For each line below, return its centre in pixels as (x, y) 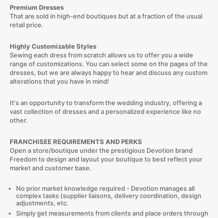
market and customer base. (50, 168)
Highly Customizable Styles (53, 46)
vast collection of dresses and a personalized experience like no (105, 111)
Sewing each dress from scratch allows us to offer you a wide (101, 55)
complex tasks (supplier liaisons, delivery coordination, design (109, 195)
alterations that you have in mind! (59, 81)
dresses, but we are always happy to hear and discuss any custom (108, 72)
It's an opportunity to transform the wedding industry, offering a (106, 102)
